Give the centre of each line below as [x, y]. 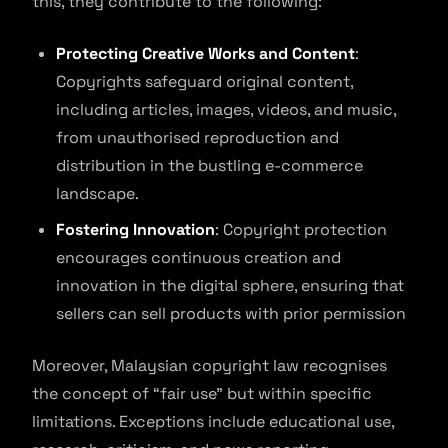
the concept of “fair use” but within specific [202, 393]
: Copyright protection [301, 229]
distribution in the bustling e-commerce [209, 165]
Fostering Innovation [135, 229]
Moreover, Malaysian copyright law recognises [209, 365]
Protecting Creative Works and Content [205, 53]
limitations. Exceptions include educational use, [213, 421]
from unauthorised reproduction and [197, 137]
